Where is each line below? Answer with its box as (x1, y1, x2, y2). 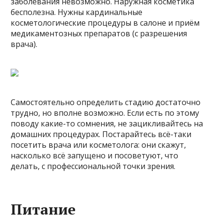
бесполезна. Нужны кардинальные (11, 7, 143, 18)
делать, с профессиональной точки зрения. (11, 161, 176, 172)
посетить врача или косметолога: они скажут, (11, 139, 186, 151)
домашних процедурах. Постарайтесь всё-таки (11, 129, 192, 140)
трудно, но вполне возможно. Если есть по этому (11, 108, 200, 119)
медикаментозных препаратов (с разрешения (11, 28, 187, 39)
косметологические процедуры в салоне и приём (11, 17, 200, 29)
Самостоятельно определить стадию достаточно (11, 97, 201, 108)
